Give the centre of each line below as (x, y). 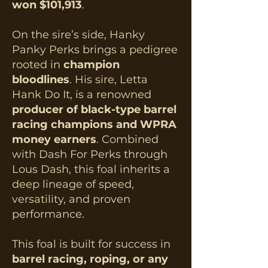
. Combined (127, 139)
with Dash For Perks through (90, 154)
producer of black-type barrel (94, 109)
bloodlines (41, 80)
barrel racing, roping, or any (90, 259)
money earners (54, 139)
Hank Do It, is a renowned (82, 95)
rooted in (38, 65)
